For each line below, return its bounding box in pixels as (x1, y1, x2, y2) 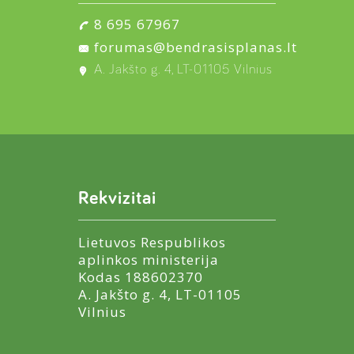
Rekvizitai (78, 189, 156, 208)
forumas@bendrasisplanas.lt (94, 38, 297, 56)
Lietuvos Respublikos (78, 233, 226, 251)
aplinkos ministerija (78, 250, 219, 269)
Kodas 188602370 (78, 268, 203, 286)
